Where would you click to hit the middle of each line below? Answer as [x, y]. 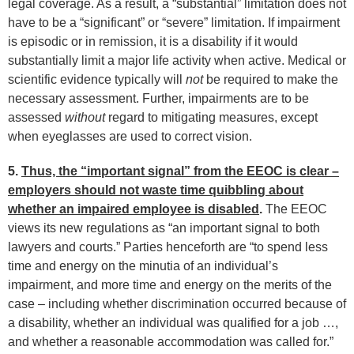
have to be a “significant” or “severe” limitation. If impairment [174, 23]
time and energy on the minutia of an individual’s [143, 266]
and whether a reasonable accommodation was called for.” [171, 342]
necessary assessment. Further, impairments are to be [158, 98]
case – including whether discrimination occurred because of [177, 304]
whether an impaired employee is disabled [134, 209]
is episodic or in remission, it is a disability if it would [153, 41]
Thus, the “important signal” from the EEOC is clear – [180, 171]
